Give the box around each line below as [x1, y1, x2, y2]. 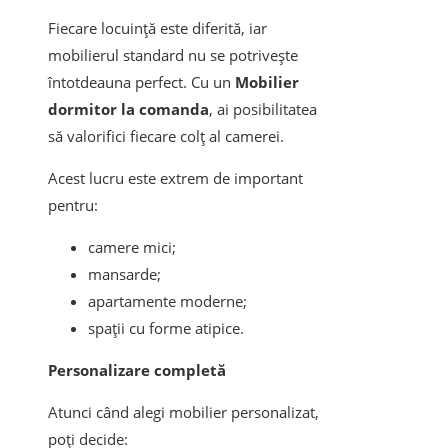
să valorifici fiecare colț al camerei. [48, 126, 284, 147]
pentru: [48, 195, 98, 216]
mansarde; [88, 264, 161, 285]
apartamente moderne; [88, 291, 247, 312]
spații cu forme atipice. [88, 318, 244, 339]
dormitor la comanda [48, 99, 209, 120]
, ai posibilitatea [209, 99, 317, 120]
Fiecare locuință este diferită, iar [48, 18, 267, 39]
